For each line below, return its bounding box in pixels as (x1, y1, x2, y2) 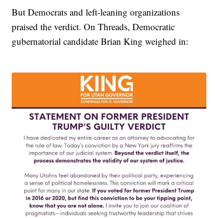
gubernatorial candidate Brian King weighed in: (12, 35, 189, 48)
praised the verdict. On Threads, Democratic (12, 20, 175, 33)
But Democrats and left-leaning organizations (12, 6, 180, 18)
